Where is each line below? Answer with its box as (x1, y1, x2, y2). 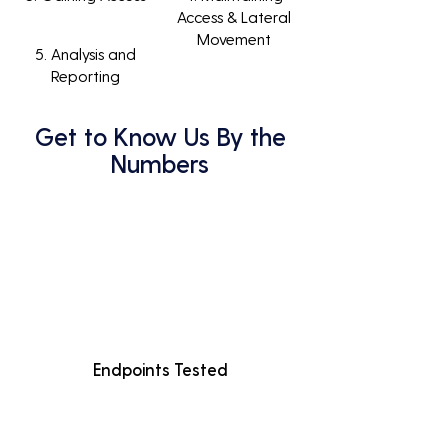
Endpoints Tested (92, 359, 228, 379)
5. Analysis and (35, 44, 136, 63)
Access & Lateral (176, 7, 291, 26)
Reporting (51, 66, 120, 85)
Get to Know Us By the (34, 121, 286, 151)
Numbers (111, 148, 209, 178)
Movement (196, 29, 271, 48)
